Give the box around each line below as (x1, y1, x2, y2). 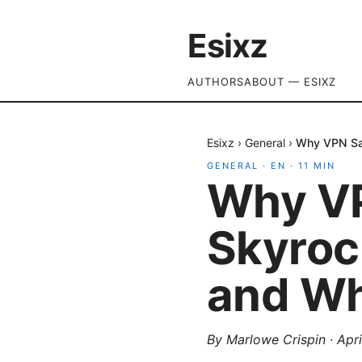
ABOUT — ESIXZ (244, 75, 336, 88)
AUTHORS (187, 75, 244, 88)
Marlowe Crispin (226, 331, 326, 347)
